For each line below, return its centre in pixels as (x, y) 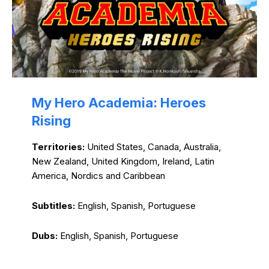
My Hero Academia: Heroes (119, 103)
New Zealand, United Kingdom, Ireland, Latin (123, 162)
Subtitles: (54, 206)
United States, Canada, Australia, (154, 147)
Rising (51, 121)
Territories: (59, 147)
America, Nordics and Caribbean (98, 176)
